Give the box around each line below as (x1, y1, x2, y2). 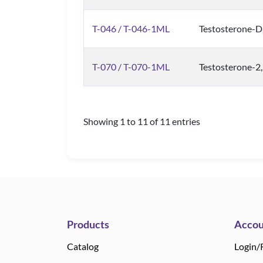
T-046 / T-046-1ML (92, 23, 170, 34)
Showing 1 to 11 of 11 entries (83, 115, 200, 127)
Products (67, 218, 109, 231)
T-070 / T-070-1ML (92, 61, 170, 72)
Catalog (67, 241, 99, 252)
